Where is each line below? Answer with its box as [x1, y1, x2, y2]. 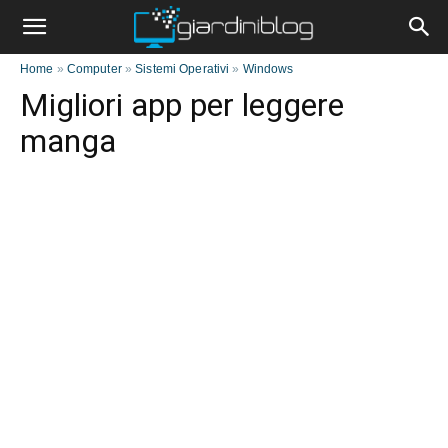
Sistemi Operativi [135, 62, 230, 76]
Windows [242, 62, 294, 76]
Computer [66, 62, 122, 76]
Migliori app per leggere [20, 86, 344, 124]
